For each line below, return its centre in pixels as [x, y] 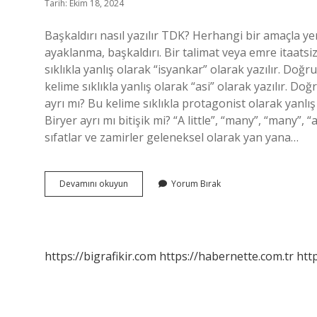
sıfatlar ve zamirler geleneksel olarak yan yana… [172, 137]
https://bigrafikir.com [100, 256]
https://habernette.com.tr [226, 256]
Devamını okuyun [94, 184]
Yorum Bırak [196, 184]
